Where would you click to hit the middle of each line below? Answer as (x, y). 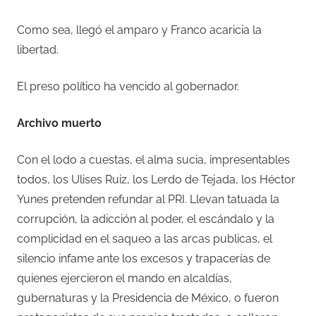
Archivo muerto (59, 123)
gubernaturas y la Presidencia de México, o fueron (148, 298)
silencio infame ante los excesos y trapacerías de (144, 258)
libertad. (38, 49)
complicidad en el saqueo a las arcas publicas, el (145, 238)
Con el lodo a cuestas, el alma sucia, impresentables (153, 159)
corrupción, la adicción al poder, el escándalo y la (146, 219)
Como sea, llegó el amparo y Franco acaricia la (139, 30)
